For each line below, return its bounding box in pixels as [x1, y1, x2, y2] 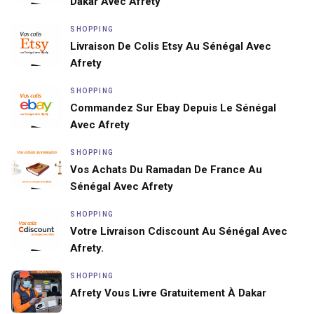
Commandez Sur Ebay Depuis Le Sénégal [70, 101, 276, 114]
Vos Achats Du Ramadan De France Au [70, 163, 262, 176]
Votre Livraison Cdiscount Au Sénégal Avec [70, 224, 287, 238]
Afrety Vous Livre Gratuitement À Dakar [70, 286, 266, 299]
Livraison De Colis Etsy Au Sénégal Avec [70, 39, 271, 53]
